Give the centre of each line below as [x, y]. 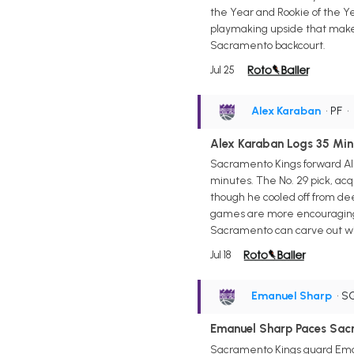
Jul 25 [222, 70]
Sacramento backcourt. [267, 45]
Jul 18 [220, 255]
